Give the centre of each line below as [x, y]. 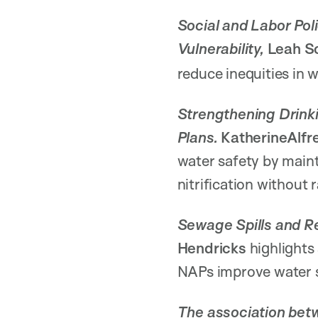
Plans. [199, 137]
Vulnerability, [222, 49]
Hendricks [213, 248]
